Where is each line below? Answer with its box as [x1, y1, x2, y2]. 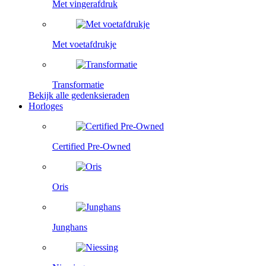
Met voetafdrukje [52, 39, 116, 49]
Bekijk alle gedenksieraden [28, 90, 129, 100]
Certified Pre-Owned [52, 141, 131, 151]
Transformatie [52, 79, 104, 90]
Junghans [52, 221, 87, 232]
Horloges [28, 100, 63, 111]
